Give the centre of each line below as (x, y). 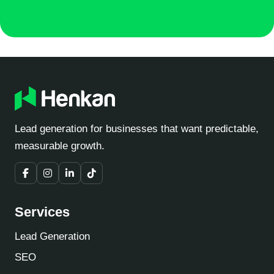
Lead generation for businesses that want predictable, (137, 129)
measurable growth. (60, 146)
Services (42, 212)
